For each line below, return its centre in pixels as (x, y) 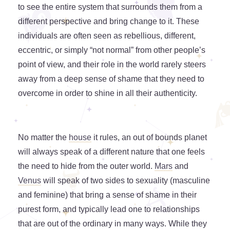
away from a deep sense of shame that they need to (111, 79)
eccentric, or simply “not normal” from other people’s (112, 50)
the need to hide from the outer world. (86, 166)
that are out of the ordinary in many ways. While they (112, 224)
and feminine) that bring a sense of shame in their (107, 195)
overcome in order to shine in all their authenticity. (109, 93)
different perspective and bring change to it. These (109, 22)
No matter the (43, 138)
